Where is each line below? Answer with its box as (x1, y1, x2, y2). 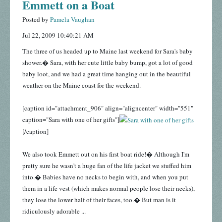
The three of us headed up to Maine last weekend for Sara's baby (22, 46, 193, 55)
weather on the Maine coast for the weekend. (22, 80, 141, 90)
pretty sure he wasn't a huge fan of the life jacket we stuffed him (22, 161, 191, 170)
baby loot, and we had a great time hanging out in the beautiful (22, 69, 191, 78)
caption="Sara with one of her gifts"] (22, 114, 119, 124)
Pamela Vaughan (50, 14, 95, 24)
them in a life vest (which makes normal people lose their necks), (22, 184, 195, 193)
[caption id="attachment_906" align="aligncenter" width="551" (22, 103, 193, 112)
